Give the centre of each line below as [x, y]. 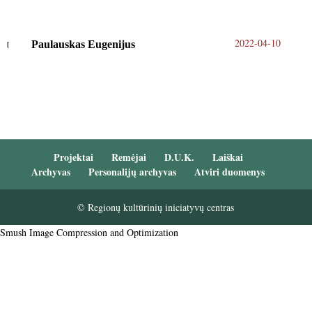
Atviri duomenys [230, 172]
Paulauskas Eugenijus [83, 45]
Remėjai [128, 157]
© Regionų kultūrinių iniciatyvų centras [156, 208]
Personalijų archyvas [133, 172]
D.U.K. [179, 157]
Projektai [73, 157]
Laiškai [227, 157]
